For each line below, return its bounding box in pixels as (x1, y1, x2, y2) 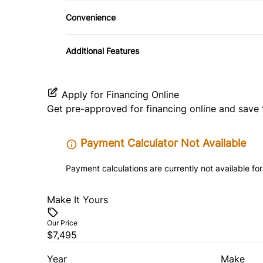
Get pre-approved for (47, 103, 146, 115)
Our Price (47, 218, 77, 228)
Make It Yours (47, 194, 108, 206)
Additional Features (66, 46, 139, 56)
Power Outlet (81, 58, 131, 69)
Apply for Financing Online (62, 89, 179, 101)
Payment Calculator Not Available (77, 137, 246, 150)
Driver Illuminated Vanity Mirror (81, 30, 198, 41)
